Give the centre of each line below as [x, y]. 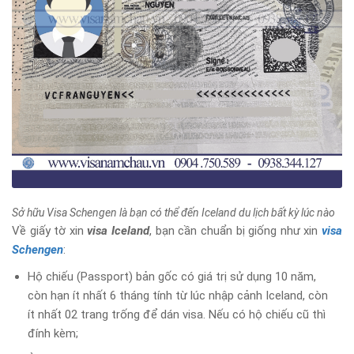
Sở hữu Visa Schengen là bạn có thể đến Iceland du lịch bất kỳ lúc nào [173, 212]
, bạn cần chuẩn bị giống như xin [236, 230]
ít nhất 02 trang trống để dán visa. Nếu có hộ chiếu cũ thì [177, 314]
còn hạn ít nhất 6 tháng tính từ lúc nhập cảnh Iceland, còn [178, 295]
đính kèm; [53, 333]
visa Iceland [119, 230]
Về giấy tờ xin [50, 230]
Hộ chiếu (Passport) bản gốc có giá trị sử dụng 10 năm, [172, 276]
